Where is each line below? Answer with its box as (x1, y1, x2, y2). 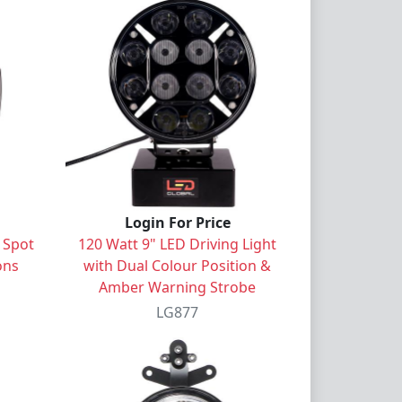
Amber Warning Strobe (99, 276, 256, 297)
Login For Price (124, 212, 231, 232)
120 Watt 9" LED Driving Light (78, 233, 276, 254)
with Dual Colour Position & (83, 255, 271, 275)
